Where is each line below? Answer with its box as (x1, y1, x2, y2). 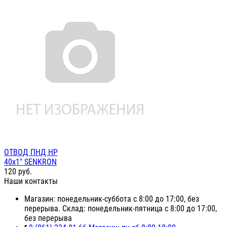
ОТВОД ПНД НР (4, 147, 58, 158)
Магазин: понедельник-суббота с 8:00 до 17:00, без (24, 194, 199, 204)
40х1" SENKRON (4, 157, 57, 167)
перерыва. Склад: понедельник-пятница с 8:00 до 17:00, (24, 204, 217, 214)
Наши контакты (4, 176, 58, 186)
